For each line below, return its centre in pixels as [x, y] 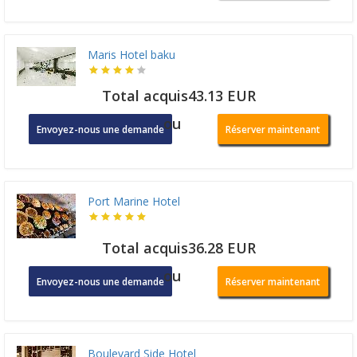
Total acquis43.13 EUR [178, 95]
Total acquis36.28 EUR [178, 247]
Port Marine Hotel [134, 201]
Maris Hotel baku [131, 54]
